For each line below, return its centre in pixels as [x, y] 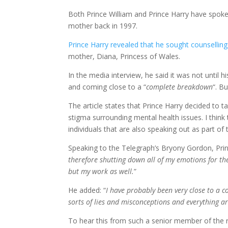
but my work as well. [101, 171]
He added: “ [87, 190]
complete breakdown [180, 87]
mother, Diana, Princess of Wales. [124, 56]
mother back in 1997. [103, 25]
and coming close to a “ [107, 87]
